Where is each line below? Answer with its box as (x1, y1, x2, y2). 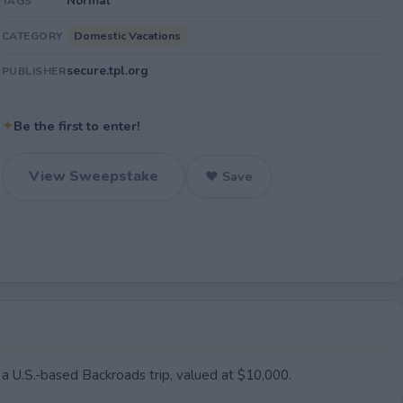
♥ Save (204, 167, 253, 185)
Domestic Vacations (73, 28, 181, 43)
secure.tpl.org (66, 62, 148, 79)
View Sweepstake (28, 166, 158, 186)
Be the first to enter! (13, 117, 140, 135)
